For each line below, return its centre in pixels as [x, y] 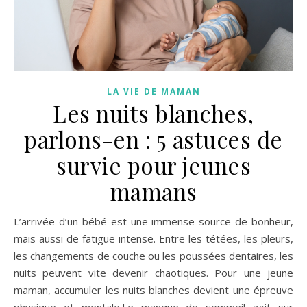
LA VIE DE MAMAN [153, 91]
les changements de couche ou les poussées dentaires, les [153, 255]
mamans [153, 191]
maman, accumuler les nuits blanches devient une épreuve [153, 290]
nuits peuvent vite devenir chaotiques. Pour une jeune [153, 272]
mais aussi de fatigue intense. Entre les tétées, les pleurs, [153, 238]
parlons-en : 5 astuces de [153, 139]
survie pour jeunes [153, 165]
